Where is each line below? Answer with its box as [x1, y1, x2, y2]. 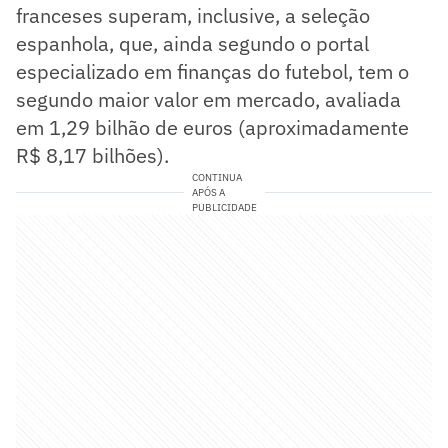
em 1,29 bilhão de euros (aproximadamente [16, 114, 409, 142]
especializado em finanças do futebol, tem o [16, 58, 409, 86]
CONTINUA [191, 171, 242, 185]
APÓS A [191, 186, 225, 200]
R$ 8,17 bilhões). [16, 142, 169, 170]
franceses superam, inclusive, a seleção [16, 2, 370, 30]
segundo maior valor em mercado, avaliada [16, 86, 401, 114]
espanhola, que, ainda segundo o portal [16, 30, 369, 58]
